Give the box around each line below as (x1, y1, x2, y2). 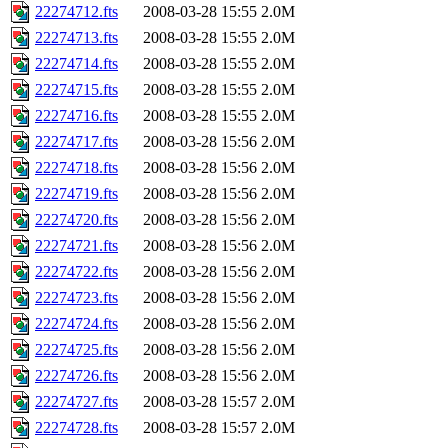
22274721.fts (35, 237, 118, 255)
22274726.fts (35, 367, 118, 385)
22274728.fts (35, 419, 118, 437)
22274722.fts (35, 263, 118, 281)
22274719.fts (35, 185, 118, 203)
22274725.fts (35, 341, 118, 359)
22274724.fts (35, 315, 118, 333)
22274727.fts (35, 393, 118, 411)
